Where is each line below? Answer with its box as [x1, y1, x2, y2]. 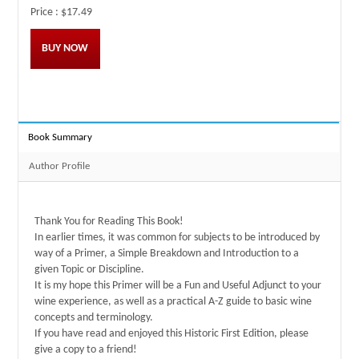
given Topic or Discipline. [34, 264, 145, 276]
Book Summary [28, 132, 93, 143]
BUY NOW [42, 42, 89, 55]
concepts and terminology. [34, 312, 154, 325]
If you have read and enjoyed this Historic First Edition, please [34, 328, 309, 341]
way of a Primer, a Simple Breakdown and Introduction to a [34, 248, 300, 260]
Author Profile [29, 161, 91, 172]
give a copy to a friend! [34, 344, 138, 357]
